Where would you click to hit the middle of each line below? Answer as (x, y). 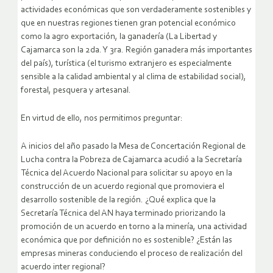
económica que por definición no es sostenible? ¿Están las (126, 241)
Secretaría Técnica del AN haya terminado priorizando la (123, 214)
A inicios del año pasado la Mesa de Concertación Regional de (133, 147)
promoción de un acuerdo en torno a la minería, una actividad (134, 227)
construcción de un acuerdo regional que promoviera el (122, 187)
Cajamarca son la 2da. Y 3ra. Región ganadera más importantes (136, 51)
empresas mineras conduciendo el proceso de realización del (132, 254)
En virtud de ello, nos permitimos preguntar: (102, 119)
